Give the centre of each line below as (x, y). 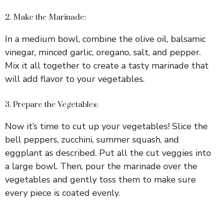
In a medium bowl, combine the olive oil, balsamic (105, 39)
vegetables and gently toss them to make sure (100, 180)
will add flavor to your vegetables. (75, 79)
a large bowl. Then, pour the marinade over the (101, 166)
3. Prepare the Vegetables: (52, 105)
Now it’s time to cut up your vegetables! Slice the (106, 127)
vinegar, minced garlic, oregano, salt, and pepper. (103, 53)
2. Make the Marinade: (46, 18)
